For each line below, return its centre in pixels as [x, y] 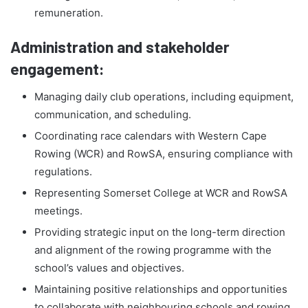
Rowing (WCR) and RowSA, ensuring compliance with [164, 153]
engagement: [57, 69]
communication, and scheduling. [113, 114]
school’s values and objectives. [109, 267]
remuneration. [69, 13]
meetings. [58, 210]
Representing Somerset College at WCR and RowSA [161, 192]
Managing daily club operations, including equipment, [164, 96]
